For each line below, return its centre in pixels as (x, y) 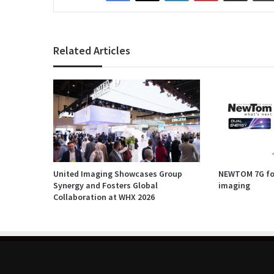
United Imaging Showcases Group (118, 174)
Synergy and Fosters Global (106, 186)
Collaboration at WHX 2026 (104, 197)
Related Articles (92, 50)
